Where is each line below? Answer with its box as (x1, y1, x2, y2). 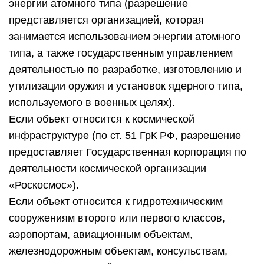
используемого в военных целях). (9, 97, 175, 108)
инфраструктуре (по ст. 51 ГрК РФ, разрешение (9, 130, 241, 141)
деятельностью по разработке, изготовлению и (9, 64, 242, 75)
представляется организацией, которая (9, 14, 204, 26)
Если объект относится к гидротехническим (9, 196, 223, 207)
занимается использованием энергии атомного (9, 31, 240, 42)
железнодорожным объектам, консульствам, (9, 245, 227, 257)
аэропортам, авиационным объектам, (9, 229, 193, 240)
